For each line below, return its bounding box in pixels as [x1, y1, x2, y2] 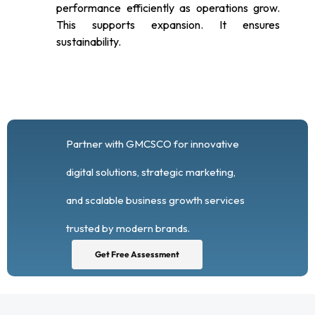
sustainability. [56, 34, 121, 49]
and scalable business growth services [66, 193, 245, 207]
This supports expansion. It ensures [56, 17, 280, 32]
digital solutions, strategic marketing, [66, 165, 236, 179]
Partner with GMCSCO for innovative [66, 136, 239, 150]
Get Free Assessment [95, 248, 179, 259]
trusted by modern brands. [66, 221, 190, 235]
